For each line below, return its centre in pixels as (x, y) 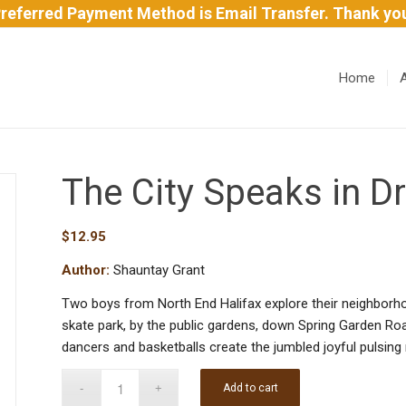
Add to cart (250, 388)
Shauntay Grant (158, 270)
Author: (86, 270)
